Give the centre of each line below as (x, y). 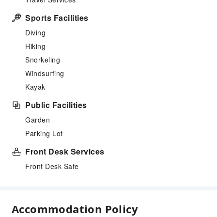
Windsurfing (45, 73)
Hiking (35, 46)
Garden (38, 120)
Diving (35, 32)
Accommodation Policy (75, 209)
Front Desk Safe (52, 166)
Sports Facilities (57, 18)
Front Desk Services (65, 151)
